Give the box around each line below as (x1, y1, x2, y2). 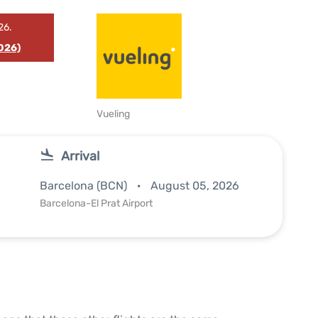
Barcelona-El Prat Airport (40, 197, 153, 209)
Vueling (97, 108, 131, 120)
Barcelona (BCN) (40, 179, 130, 192)
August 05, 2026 (150, 179, 239, 192)
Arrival (61, 148, 99, 164)
